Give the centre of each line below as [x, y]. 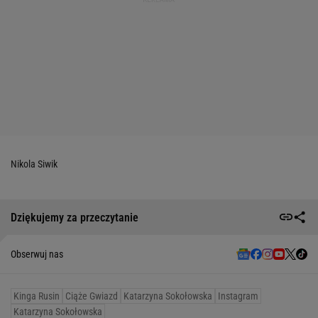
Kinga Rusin [37, 296]
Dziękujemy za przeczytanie [75, 217]
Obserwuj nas [37, 254]
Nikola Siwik [34, 164]
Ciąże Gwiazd [92, 296]
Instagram [238, 296]
